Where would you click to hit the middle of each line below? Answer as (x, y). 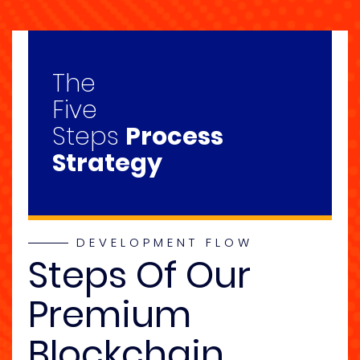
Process (174, 137)
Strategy (107, 164)
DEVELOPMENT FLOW (165, 243)
